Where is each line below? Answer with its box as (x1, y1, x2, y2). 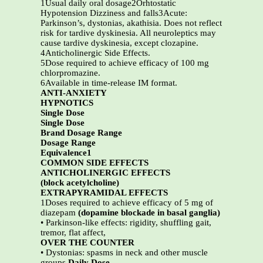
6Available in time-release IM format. (41, 78, 177, 88)
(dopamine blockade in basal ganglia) (78, 208, 220, 218)
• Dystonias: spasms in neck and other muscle (41, 248, 208, 258)
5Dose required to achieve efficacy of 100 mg (41, 58, 209, 68)
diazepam (41, 208, 78, 218)
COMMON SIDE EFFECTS (41, 158, 149, 168)
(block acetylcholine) (41, 178, 119, 188)
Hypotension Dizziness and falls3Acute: (41, 8, 187, 18)
